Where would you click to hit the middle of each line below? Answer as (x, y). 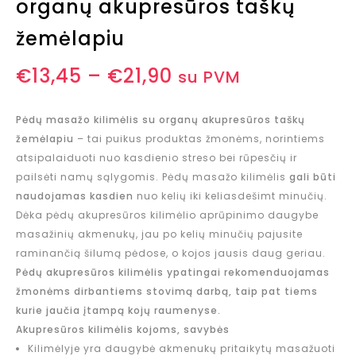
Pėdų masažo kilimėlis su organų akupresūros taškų (161, 120)
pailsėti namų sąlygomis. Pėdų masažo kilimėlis (153, 177)
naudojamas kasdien (75, 196)
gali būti (313, 177)
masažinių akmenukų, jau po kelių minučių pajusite (159, 234)
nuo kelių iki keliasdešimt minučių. (230, 196)
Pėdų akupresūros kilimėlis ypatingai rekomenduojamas (173, 273)
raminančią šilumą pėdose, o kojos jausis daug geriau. (171, 253)
